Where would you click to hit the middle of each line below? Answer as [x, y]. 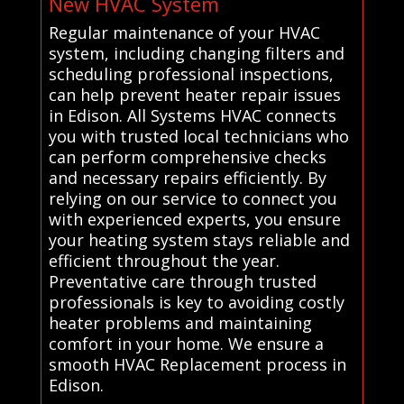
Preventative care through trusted [182, 281]
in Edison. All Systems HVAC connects [192, 115]
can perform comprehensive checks [187, 156]
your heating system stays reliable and [199, 239]
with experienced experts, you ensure [194, 219]
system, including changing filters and [196, 53]
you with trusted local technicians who [198, 136]
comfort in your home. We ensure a [186, 343]
